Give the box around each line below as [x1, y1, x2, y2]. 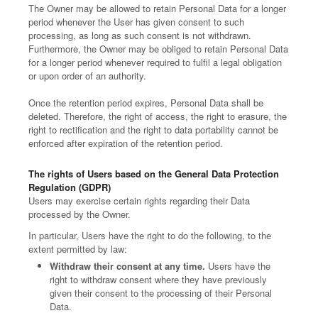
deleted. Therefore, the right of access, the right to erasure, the [28, 109, 287, 123]
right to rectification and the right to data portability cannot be [28, 123, 278, 136]
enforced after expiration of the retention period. [28, 136, 223, 150]
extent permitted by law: [28, 242, 127, 256]
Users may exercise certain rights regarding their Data [28, 194, 250, 207]
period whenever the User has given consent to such [28, 15, 244, 28]
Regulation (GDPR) [28, 180, 111, 194]
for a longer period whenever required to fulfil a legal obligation [28, 55, 282, 69]
